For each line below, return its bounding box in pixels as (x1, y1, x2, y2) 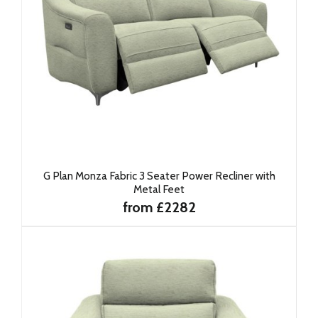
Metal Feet (133, 182, 185, 196)
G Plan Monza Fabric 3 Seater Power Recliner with (43, 169, 275, 182)
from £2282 (122, 199, 196, 216)
